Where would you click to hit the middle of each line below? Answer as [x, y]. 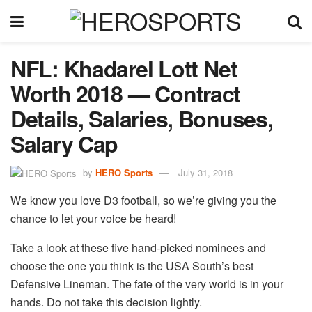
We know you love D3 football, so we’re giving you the [143, 201]
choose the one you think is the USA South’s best [132, 266]
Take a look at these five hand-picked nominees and [138, 248]
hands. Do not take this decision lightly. [106, 302]
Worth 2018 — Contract [126, 93]
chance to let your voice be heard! [93, 219]
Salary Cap [64, 143]
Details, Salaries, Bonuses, [142, 118]
